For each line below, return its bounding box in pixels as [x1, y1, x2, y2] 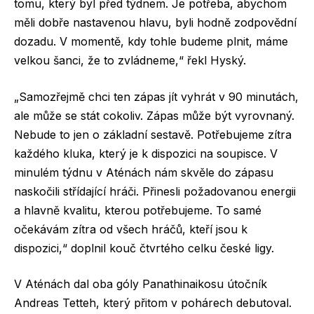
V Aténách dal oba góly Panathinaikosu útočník [14, 277, 267, 292]
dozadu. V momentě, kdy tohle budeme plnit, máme [14, 34, 288, 49]
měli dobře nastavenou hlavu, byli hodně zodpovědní [14, 15, 296, 30]
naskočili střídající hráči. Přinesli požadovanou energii [14, 184, 296, 198]
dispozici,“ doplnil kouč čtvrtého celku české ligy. [14, 240, 274, 255]
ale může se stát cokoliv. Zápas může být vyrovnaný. [14, 108, 294, 123]
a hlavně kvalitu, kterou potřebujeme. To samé [14, 203, 261, 217]
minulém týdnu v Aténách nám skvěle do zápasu [14, 165, 273, 179]
